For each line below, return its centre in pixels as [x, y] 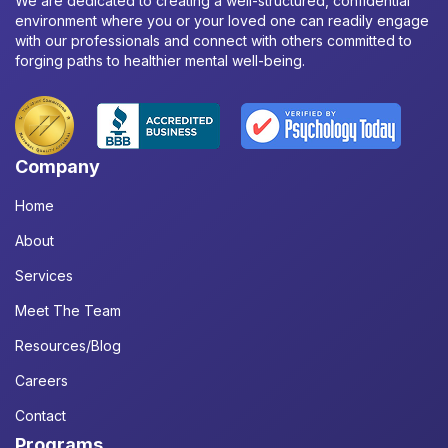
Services [44, 275]
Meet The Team [68, 310]
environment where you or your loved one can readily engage [222, 20]
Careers [41, 380]
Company [57, 166]
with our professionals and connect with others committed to [213, 40]
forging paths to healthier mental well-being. [160, 60]
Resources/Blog [68, 345]
